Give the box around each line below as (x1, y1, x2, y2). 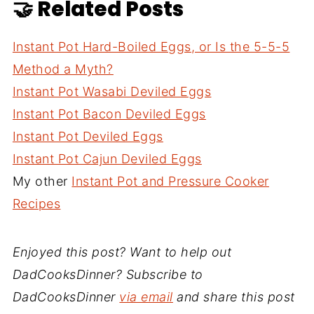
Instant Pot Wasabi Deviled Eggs (12, 83, 212, 99)
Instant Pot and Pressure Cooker (71, 173, 269, 189)
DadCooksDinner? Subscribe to (12, 266, 203, 282)
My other (12, 173, 72, 189)
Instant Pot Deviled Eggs (12, 128, 163, 144)
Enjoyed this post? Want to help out (12, 244, 232, 259)
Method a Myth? (12, 61, 114, 76)
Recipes (12, 196, 61, 211)
